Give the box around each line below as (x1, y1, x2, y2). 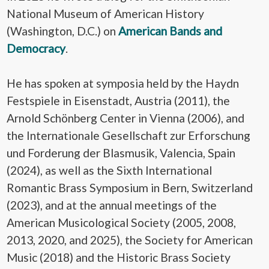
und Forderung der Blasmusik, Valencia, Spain (7, 146, 235, 160)
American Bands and (118, 24, 222, 38)
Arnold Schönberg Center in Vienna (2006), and (7, 111, 244, 125)
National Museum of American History (7, 7, 204, 21)
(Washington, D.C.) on (7, 24, 118, 38)
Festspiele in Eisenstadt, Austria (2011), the (7, 94, 230, 108)
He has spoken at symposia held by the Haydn (7, 76, 239, 91)
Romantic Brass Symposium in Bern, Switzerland (7, 181, 253, 195)
